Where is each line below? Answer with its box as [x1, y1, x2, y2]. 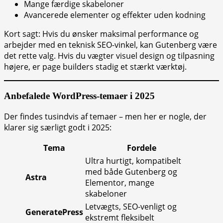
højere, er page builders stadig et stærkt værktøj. [4, 61, 187, 73]
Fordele [126, 142, 156, 153]
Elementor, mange [85, 177, 154, 188]
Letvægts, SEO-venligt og [85, 201, 177, 212]
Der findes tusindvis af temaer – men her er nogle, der [4, 111, 207, 122]
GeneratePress [25, 206, 83, 218]
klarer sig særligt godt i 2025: [4, 121, 111, 133]
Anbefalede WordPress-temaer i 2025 [4, 91, 155, 102]
